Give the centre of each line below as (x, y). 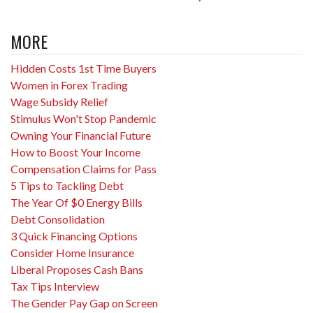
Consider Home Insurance (72, 253)
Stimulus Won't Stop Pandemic (83, 118)
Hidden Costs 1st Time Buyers (83, 68)
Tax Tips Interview (55, 286)
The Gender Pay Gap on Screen (84, 303)
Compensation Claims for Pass (83, 169)
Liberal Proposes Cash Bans (77, 269)
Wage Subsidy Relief (59, 102)
